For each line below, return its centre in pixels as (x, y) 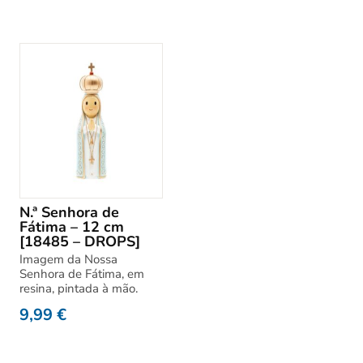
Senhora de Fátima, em (82, 274)
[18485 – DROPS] (80, 241)
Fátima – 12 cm (72, 227)
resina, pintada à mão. (79, 288)
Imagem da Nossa (68, 259)
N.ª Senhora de (69, 212)
